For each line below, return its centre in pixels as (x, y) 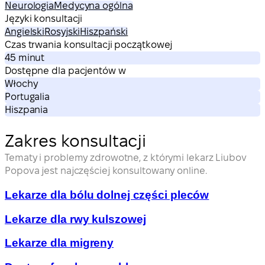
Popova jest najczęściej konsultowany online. (106, 171)
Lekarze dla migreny (59, 243)
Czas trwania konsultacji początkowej (89, 44)
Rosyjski (62, 31)
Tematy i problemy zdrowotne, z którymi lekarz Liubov (126, 158)
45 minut (25, 57)
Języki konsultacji (44, 18)
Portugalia (27, 96)
